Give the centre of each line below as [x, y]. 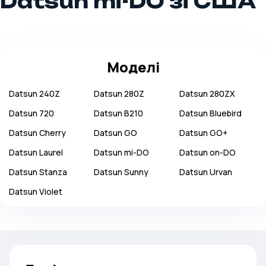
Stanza [53, 172]
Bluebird [225, 113]
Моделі [133, 67]
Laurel [51, 152]
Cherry [53, 133]
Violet [51, 191]
